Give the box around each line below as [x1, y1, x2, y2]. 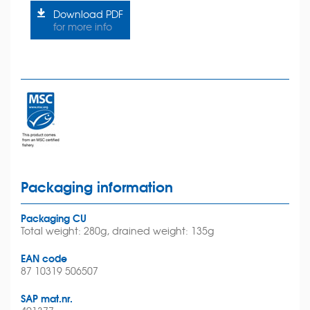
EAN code [21, 250, 67, 265]
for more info [53, 19, 112, 33]
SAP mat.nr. [21, 291, 73, 305]
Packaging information [21, 175, 173, 197]
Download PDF [53, 7, 123, 21]
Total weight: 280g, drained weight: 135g [21, 224, 214, 237]
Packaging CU [21, 210, 86, 225]
